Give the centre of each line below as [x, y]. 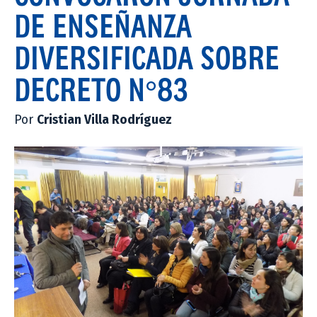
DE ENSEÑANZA [103, 25]
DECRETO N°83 [101, 89]
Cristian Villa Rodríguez [104, 120]
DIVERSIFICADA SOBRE [147, 57]
